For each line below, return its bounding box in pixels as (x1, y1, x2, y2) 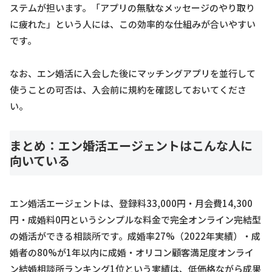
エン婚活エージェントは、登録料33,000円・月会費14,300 (10, 197, 253, 210)
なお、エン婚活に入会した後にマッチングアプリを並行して (10, 66, 256, 80)
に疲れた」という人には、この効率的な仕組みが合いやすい (10, 17, 256, 30)
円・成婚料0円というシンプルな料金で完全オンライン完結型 (10, 213, 261, 226)
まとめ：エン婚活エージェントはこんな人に (10, 136, 253, 154)
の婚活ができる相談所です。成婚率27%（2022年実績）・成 (10, 229, 260, 243)
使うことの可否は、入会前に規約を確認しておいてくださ (10, 83, 246, 96)
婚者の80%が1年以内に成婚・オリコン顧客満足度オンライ (10, 246, 254, 259)
